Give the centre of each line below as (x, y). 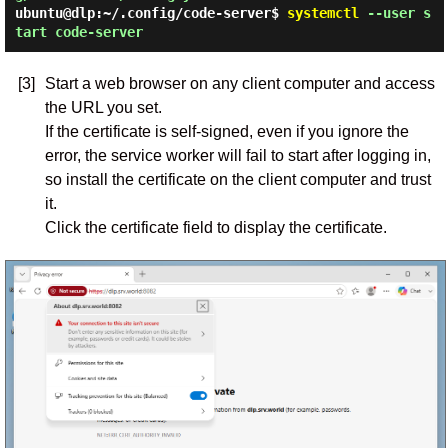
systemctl (322, 13)
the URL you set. (103, 107)
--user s (394, 13)
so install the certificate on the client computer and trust (237, 179)
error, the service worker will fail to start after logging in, (237, 155)
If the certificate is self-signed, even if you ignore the (226, 131)
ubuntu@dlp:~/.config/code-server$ (150, 13)
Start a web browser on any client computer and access (239, 83)
